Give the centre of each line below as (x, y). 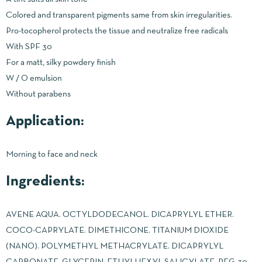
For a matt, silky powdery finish (61, 62)
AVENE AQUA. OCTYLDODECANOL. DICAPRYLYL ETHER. (120, 214)
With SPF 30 (29, 46)
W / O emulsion (34, 78)
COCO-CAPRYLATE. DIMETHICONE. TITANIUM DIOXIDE (117, 230)
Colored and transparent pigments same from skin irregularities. (119, 15)
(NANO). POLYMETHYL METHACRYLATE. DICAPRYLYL (115, 246)
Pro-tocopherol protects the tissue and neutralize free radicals (117, 31)
